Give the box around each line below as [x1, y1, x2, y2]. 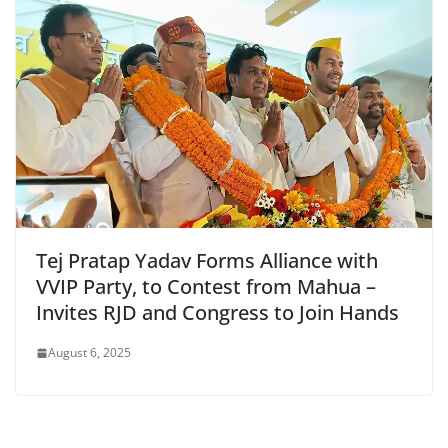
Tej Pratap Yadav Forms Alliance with [36, 247, 378, 275]
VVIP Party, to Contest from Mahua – [36, 273, 376, 301]
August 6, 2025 [48, 344, 131, 362]
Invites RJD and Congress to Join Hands [36, 299, 399, 327]
